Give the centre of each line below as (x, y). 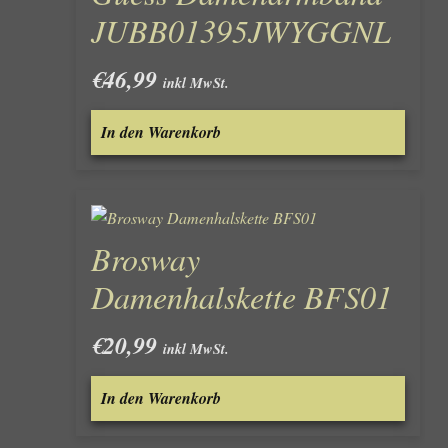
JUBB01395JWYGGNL (240, 30)
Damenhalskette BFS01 (241, 296)
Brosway (145, 258)
